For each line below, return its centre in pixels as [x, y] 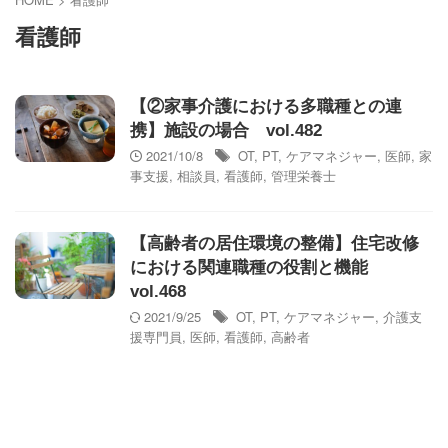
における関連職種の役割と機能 [257, 267]
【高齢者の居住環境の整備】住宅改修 [274, 243]
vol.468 [158, 291]
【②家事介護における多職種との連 [266, 106]
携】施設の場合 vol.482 [226, 130]
